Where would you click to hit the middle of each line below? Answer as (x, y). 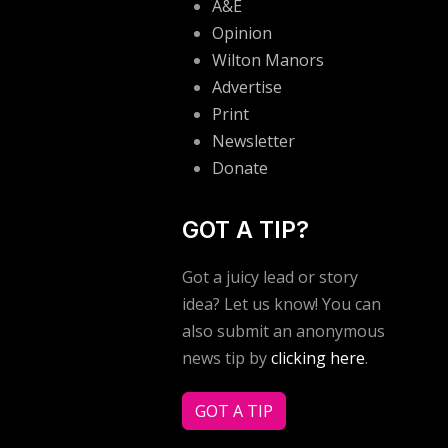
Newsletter (253, 141)
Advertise (247, 87)
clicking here (318, 358)
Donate (240, 168)
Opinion (242, 33)
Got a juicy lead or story (270, 277)
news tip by (226, 358)
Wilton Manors (268, 60)
